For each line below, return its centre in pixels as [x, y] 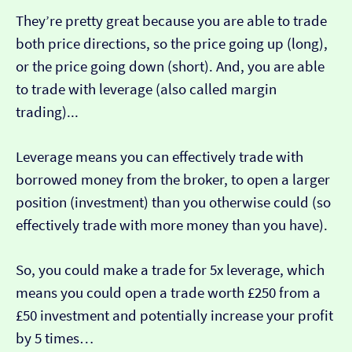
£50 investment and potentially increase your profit [174, 316]
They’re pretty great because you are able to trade [171, 21]
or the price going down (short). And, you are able [170, 67]
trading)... [47, 112]
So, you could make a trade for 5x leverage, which [170, 270]
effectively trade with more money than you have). [172, 225]
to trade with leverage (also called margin [146, 90]
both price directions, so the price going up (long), [172, 44]
